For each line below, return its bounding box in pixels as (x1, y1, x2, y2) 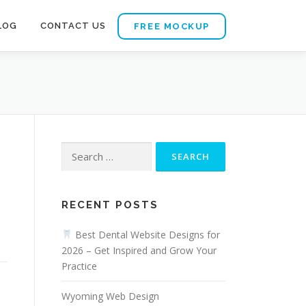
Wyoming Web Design (61, 290, 159, 303)
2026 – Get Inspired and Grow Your (61, 244, 217, 257)
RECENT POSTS (61, 199, 158, 211)
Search (61, 143, 91, 156)
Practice (61, 260, 97, 273)
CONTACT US (40, 20, 106, 31)
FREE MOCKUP (133, 21, 210, 31)
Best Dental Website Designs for (72, 228, 220, 241)
